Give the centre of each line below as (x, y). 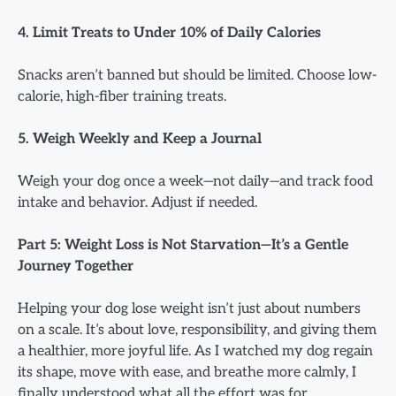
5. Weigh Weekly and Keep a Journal (140, 138)
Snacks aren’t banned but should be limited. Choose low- (197, 75)
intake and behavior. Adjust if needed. (137, 202)
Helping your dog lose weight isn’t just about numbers (189, 309)
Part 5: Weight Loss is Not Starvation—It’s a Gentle (183, 245)
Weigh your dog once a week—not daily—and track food (195, 181)
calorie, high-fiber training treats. (122, 96)
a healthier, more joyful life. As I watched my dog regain (195, 351)
